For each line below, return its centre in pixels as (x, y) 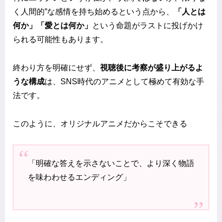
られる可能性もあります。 (60, 39)
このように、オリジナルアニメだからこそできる (100, 123)
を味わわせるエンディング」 (79, 177)
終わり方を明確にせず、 (56, 67)
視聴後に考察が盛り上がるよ (152, 67)
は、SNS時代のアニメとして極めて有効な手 (124, 81)
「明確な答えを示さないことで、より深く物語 (111, 163)
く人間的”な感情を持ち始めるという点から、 (93, 11)
